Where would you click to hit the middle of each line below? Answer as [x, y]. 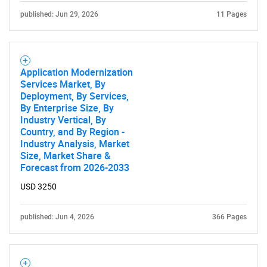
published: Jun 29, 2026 [59, 14]
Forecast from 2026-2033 [75, 167]
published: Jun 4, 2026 [57, 217]
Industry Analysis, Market [75, 144]
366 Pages [229, 217]
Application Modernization [77, 72]
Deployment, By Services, [74, 96]
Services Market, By [63, 84]
